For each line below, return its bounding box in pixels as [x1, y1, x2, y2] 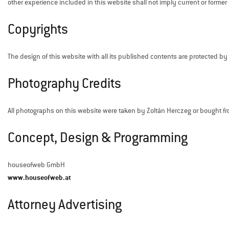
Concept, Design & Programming [8, 129, 188, 146]
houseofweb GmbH [8, 161, 65, 169]
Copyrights [8, 21, 68, 38]
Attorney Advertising [8, 196, 122, 213]
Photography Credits [8, 75, 121, 92]
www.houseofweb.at [8, 172, 71, 182]
